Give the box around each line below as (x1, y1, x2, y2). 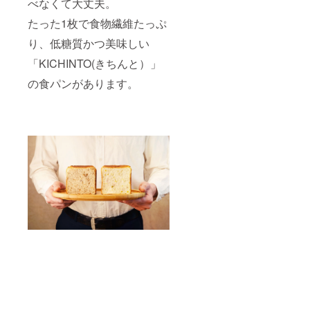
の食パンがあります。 (28, 75, 138, 91)
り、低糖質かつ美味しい (28, 35, 149, 51)
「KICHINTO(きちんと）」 (28, 55, 161, 71)
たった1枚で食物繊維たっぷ (28, 15, 167, 31)
